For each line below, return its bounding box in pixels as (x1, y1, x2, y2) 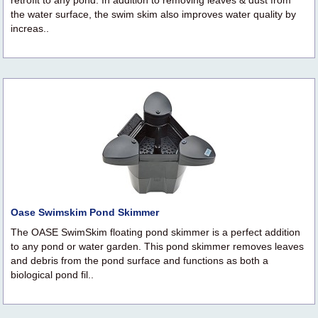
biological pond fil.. (11, 269, 94, 281)
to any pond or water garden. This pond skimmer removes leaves (11, 241, 304, 253)
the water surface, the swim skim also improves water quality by (11, 9, 296, 21)
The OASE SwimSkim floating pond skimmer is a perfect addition (11, 226, 300, 238)
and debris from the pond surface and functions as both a (11, 255, 268, 267)
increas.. (11, 23, 49, 35)
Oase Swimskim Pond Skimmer (11, 207, 159, 219)
